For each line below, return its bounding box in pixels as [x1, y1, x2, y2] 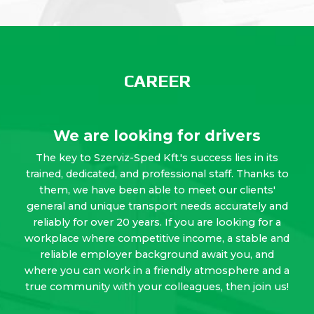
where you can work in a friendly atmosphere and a [25, 264, 289, 277]
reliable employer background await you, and [40, 247, 274, 261]
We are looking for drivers [53, 126, 261, 144]
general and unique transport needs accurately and [26, 199, 288, 212]
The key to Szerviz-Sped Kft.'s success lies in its [36, 151, 278, 164]
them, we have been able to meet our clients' [39, 183, 275, 196]
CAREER [123, 70, 191, 91]
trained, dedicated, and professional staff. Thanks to [25, 167, 289, 180]
